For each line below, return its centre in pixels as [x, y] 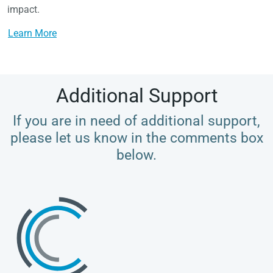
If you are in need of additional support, [136, 121]
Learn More [32, 34]
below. [136, 155]
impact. [23, 10]
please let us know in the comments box [136, 138]
